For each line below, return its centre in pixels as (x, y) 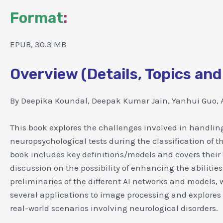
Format (37, 18)
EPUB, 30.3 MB (38, 44)
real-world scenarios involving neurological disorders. (114, 208)
